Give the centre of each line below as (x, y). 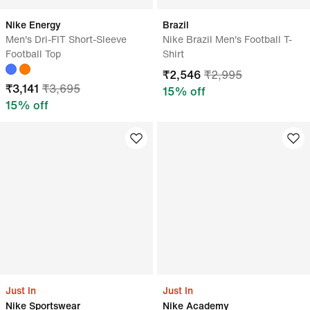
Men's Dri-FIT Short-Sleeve (66, 39)
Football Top (33, 54)
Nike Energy (33, 25)
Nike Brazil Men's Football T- (227, 39)
